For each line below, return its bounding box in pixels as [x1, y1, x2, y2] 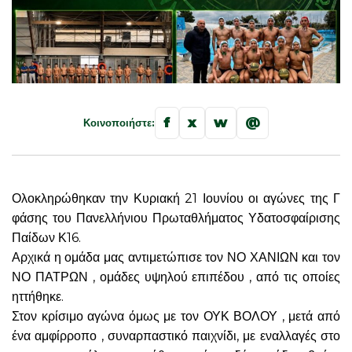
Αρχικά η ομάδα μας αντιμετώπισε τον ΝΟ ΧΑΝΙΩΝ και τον [12, 250, 340, 266]
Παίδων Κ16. [12, 230, 81, 246]
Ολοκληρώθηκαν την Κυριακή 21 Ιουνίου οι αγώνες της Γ [12, 191, 340, 207]
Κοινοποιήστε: [83, 116, 155, 130]
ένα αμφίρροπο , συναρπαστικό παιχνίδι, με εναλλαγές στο [12, 328, 340, 344]
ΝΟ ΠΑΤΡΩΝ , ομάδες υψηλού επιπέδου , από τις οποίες [12, 269, 340, 285]
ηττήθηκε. [12, 289, 64, 305]
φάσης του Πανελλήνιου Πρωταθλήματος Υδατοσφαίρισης [12, 211, 340, 226]
